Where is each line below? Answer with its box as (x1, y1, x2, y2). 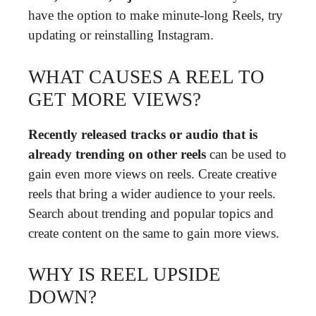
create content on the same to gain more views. (28, 225, 279, 241)
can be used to (206, 146, 286, 162)
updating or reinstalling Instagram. (28, 28, 214, 42)
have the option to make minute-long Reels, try (28, 8, 283, 23)
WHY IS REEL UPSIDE (28, 264, 221, 285)
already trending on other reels (28, 146, 206, 162)
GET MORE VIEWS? (28, 88, 201, 110)
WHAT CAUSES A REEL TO (28, 66, 265, 87)
